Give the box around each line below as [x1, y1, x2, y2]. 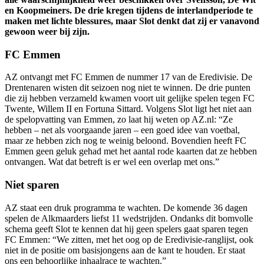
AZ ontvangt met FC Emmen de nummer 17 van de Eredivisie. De [5, 72, 252, 82]
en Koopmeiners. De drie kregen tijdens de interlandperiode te [5, 5, 253, 15]
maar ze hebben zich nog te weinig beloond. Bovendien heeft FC [5, 136, 246, 146]
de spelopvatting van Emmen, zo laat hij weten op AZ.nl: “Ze [5, 114, 233, 125]
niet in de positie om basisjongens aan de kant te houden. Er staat [5, 245, 245, 255]
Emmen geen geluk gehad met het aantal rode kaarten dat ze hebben [5, 146, 257, 157]
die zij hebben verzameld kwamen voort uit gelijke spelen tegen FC [5, 93, 255, 104]
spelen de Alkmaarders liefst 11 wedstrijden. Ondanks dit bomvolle [5, 213, 253, 223]
